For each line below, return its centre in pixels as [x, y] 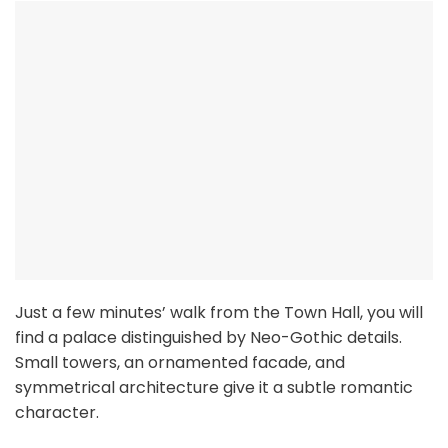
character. [57, 413]
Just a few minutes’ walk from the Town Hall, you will [219, 313]
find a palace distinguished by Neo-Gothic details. [208, 338]
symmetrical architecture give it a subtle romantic [214, 388]
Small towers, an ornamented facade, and [180, 363]
